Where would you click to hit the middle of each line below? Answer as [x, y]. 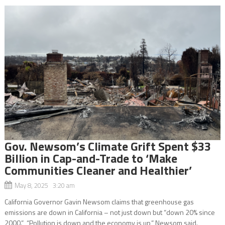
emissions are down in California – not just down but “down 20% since [109, 212]
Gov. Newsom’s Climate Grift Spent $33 [107, 146]
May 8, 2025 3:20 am [44, 186]
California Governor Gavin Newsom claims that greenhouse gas [99, 202]
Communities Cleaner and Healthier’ [98, 171]
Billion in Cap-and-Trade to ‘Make [91, 158]
